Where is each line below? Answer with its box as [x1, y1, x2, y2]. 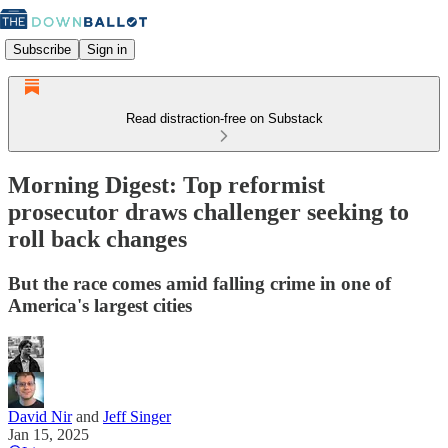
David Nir [8, 407, 72, 425]
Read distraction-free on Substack [125, 111, 323, 126]
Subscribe [13, 41, 71, 57]
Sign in [87, 41, 127, 57]
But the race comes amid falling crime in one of [8, 272, 391, 294]
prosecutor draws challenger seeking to [8, 198, 409, 225]
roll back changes [8, 225, 187, 252]
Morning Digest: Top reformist [8, 171, 325, 198]
